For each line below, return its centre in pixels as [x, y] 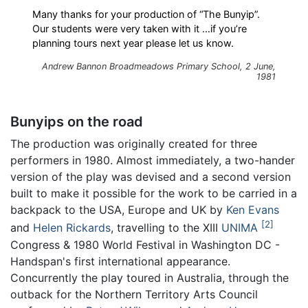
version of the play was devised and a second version [151, 177]
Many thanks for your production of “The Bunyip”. [146, 14]
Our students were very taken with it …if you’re [140, 29]
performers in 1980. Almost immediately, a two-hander [153, 161]
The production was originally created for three [134, 144]
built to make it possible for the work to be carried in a [154, 194]
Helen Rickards [72, 228]
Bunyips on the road [77, 122]
